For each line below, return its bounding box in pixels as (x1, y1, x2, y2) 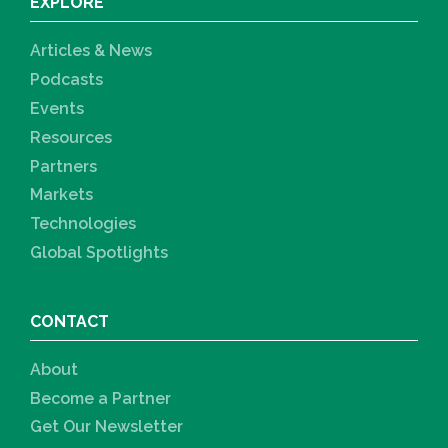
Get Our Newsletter (30, 417, 183, 437)
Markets (30, 185, 93, 205)
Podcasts (30, 70, 103, 90)
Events (30, 98, 84, 118)
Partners (30, 156, 97, 176)
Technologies (30, 214, 136, 234)
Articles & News (30, 41, 152, 61)
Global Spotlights (30, 242, 168, 262)
